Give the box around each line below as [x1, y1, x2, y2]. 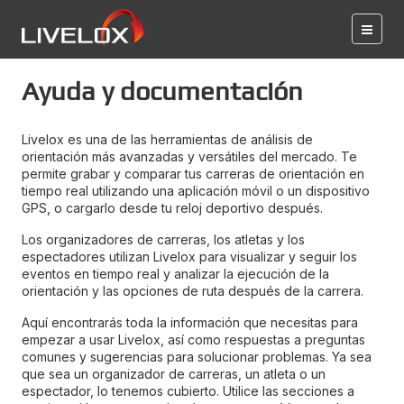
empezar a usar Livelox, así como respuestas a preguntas [22, 332, 365, 347]
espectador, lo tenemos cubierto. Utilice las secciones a [22, 383, 354, 399]
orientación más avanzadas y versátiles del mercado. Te [22, 149, 357, 164]
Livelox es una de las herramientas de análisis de [22, 132, 313, 147]
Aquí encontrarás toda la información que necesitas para [22, 315, 358, 330]
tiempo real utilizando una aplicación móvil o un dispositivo [22, 183, 370, 198]
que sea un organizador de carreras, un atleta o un [22, 366, 326, 381]
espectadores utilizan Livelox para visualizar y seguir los [22, 249, 357, 264]
